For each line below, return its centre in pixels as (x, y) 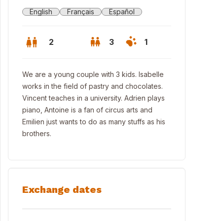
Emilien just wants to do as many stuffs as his (94, 122)
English (41, 12)
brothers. (37, 133)
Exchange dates (62, 189)
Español (122, 12)
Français (81, 12)
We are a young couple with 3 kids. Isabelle (93, 74)
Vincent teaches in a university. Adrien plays (93, 98)
